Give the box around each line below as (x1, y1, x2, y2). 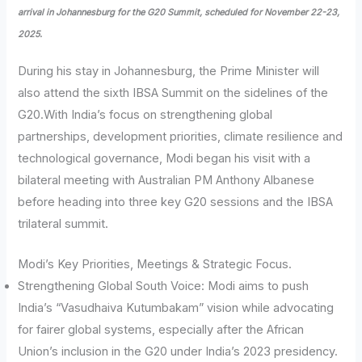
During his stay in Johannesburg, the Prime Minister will (18, 63, 320, 78)
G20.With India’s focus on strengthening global (18, 107, 273, 122)
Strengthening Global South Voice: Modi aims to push (18, 278, 309, 293)
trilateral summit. (18, 216, 109, 231)
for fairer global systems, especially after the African (18, 322, 305, 337)
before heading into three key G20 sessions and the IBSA (18, 194, 334, 209)
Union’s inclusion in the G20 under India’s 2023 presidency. (18, 343, 339, 359)
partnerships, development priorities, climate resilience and (18, 128, 343, 144)
